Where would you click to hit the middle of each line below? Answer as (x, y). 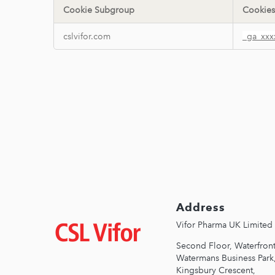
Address (201, 208)
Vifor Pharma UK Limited (224, 225)
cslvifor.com (87, 37)
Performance (82, 29)
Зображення (82, 226)
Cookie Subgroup (99, 10)
